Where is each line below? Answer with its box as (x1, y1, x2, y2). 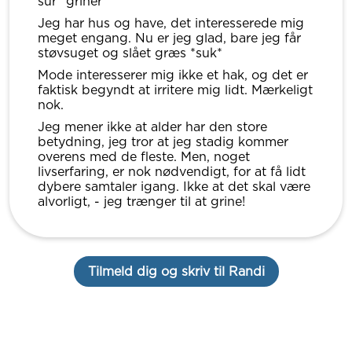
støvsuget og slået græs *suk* (38, 46, 222, 60)
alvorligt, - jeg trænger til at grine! (38, 194, 245, 209)
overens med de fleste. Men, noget (38, 149, 250, 164)
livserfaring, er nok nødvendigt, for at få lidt (38, 164, 306, 179)
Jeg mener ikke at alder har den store (38, 119, 267, 134)
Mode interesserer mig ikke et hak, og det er (38, 68, 308, 82)
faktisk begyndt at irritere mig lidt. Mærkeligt (38, 82, 313, 97)
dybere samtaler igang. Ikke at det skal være (38, 179, 310, 194)
